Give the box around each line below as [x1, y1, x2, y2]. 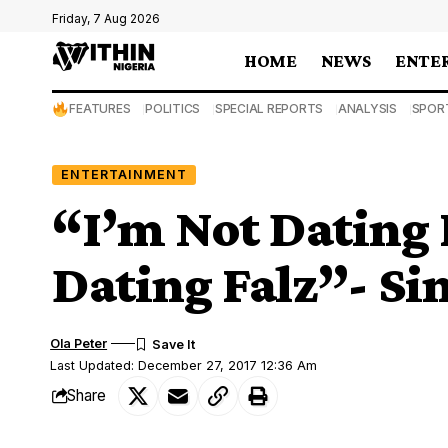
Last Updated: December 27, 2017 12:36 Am [50, 357, 318, 373]
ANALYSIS [337, 101, 397, 116]
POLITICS [145, 101, 201, 116]
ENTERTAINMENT [60, 166, 187, 182]
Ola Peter [50, 335, 108, 351]
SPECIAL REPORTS [214, 101, 324, 116]
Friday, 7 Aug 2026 [52, 11, 160, 26]
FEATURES [69, 101, 131, 116]
